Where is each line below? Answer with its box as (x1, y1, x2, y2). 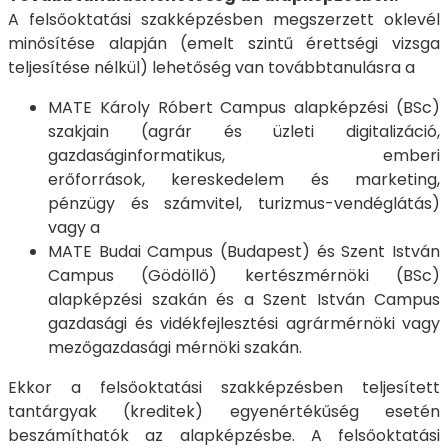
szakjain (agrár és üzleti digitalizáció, (48, 120, 440, 144)
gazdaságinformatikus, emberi (48, 144, 440, 168)
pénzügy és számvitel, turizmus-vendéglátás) (48, 192, 440, 216)
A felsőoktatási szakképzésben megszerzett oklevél (8, 8, 440, 32)
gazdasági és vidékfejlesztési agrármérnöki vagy (48, 312, 440, 336)
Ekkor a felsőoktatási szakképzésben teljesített (8, 376, 440, 400)
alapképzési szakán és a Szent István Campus (48, 288, 440, 312)
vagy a (48, 216, 100, 240)
